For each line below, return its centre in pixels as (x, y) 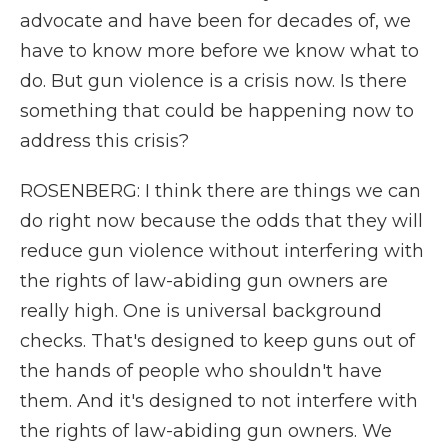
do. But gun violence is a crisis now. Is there (213, 81)
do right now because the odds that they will (221, 221)
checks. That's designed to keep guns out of (217, 341)
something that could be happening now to (217, 111)
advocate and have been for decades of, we (215, 21)
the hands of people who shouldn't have (201, 371)
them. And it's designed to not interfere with (219, 401)
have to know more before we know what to (219, 51)
